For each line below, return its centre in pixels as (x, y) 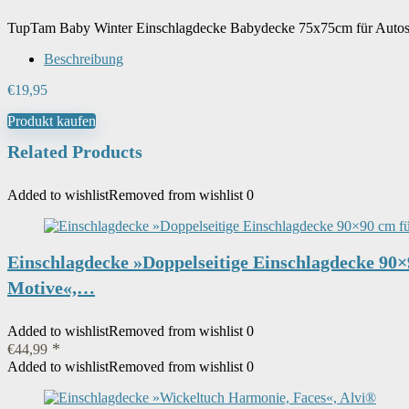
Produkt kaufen (52, 121)
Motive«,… (51, 288)
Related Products (75, 152)
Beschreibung (84, 59)
